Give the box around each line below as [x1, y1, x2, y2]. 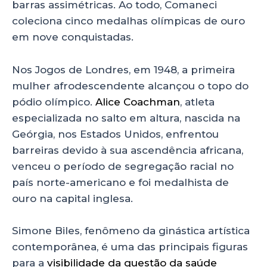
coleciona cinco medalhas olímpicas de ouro [12, 15, 245, 27]
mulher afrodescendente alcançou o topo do [12, 79, 249, 92]
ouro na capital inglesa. [12, 192, 133, 204]
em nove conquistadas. [12, 31, 133, 44]
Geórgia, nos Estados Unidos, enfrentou [12, 128, 219, 140]
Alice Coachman [95, 95, 180, 108]
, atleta [180, 95, 215, 108]
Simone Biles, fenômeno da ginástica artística [12, 224, 250, 237]
